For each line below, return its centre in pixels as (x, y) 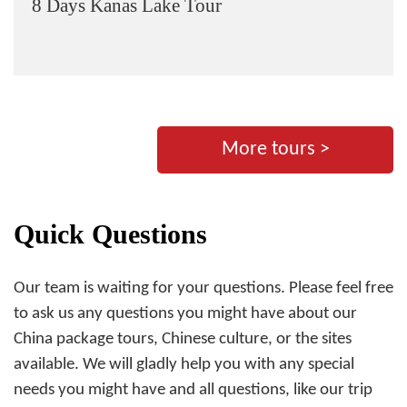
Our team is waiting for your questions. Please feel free (203, 288)
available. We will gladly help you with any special (184, 365)
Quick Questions (110, 234)
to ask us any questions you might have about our (185, 314)
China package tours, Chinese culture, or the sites (183, 339)
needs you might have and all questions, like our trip (193, 390)
